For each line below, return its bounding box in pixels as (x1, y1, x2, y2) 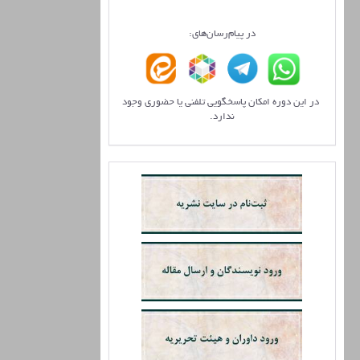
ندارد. (209, 112, 235, 123)
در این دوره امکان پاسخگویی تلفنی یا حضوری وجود (122, 97, 322, 108)
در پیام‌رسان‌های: (188, 29, 256, 40)
